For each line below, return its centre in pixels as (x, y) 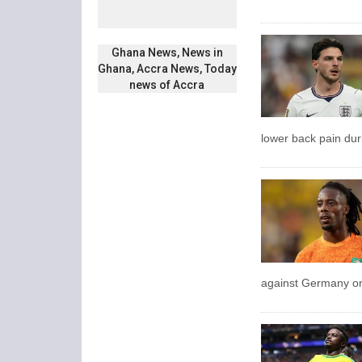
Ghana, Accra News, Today (167, 69)
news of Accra (167, 85)
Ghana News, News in (167, 53)
